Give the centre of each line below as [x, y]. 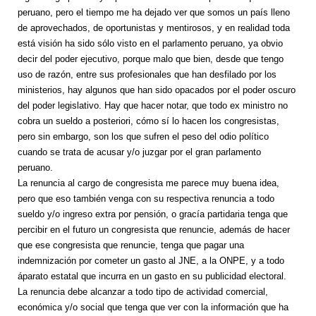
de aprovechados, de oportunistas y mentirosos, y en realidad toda [154, 28]
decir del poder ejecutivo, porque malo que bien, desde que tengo [151, 59]
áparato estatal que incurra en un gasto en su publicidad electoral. [152, 276]
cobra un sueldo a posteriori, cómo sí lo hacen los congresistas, [148, 121]
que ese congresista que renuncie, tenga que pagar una [131, 245]
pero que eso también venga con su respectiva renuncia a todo [146, 199]
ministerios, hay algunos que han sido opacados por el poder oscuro [157, 90]
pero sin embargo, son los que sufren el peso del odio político [143, 137]
